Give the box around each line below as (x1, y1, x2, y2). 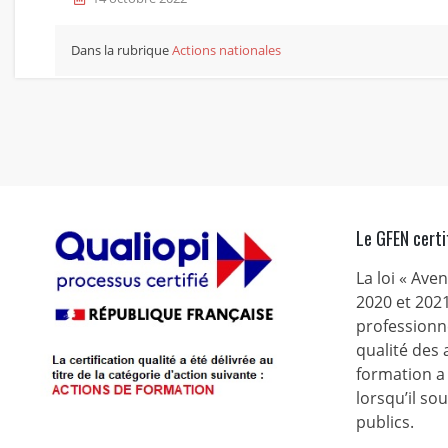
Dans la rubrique (71, 41, 172, 59)
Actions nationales (172, 41, 281, 59)
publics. (355, 411, 414, 433)
